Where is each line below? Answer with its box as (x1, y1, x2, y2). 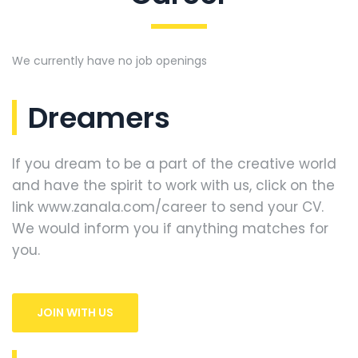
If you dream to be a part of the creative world (12, 154, 336, 173)
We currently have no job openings (12, 53, 207, 69)
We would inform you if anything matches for (12, 219, 328, 238)
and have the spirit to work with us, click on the (12, 176, 335, 195)
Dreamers (28, 97, 170, 138)
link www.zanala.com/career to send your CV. (12, 197, 324, 217)
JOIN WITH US (37, 304, 113, 320)
